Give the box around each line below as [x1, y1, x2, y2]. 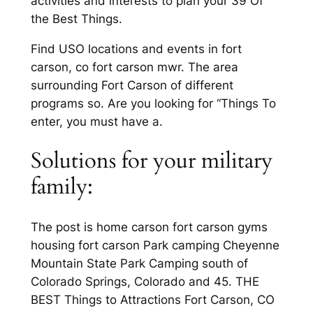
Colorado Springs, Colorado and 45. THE [30, 275, 259, 289]
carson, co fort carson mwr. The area [30, 59, 238, 74]
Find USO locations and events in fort [30, 41, 242, 56]
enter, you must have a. [30, 114, 163, 129]
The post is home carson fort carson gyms [30, 220, 268, 235]
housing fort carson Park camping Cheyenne [30, 238, 279, 253]
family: [30, 172, 93, 202]
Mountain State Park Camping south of [30, 256, 248, 271]
